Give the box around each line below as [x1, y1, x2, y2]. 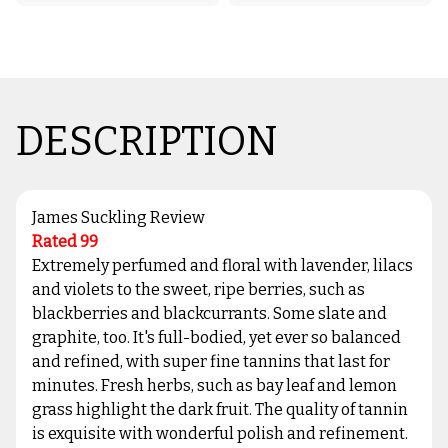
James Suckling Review [32, 208, 205, 228]
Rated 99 [32, 232, 98, 252]
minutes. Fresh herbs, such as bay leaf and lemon [32, 376, 397, 396]
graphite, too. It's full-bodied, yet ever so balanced [32, 328, 401, 348]
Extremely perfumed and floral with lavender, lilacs [32, 256, 413, 276]
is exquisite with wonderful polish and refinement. [32, 424, 408, 444]
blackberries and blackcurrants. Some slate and [32, 304, 387, 324]
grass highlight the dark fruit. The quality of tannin [32, 400, 408, 420]
